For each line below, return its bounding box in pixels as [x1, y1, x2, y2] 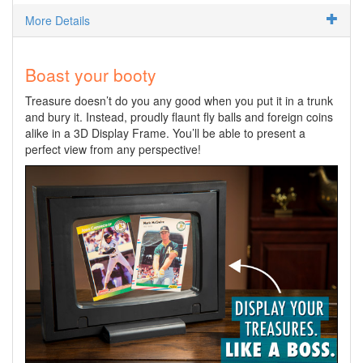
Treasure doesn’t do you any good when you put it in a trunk [25, 92, 333, 109]
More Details [25, 11, 90, 28]
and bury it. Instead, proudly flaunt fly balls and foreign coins [25, 108, 333, 125]
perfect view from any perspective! [25, 140, 201, 157]
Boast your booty [25, 62, 156, 87]
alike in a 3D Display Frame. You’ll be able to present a [25, 124, 305, 141]
